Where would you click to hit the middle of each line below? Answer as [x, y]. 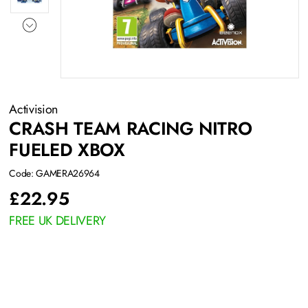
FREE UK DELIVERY [57, 221]
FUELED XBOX [67, 150]
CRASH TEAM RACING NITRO [131, 129]
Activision [35, 110]
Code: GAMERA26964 [54, 174]
